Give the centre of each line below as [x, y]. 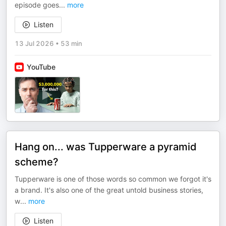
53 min [71, 43]
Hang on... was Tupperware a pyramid [106, 147]
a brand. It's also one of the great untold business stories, [109, 190]
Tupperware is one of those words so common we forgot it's [113, 179]
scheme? [37, 162]
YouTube [41, 67]
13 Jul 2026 [34, 43]
